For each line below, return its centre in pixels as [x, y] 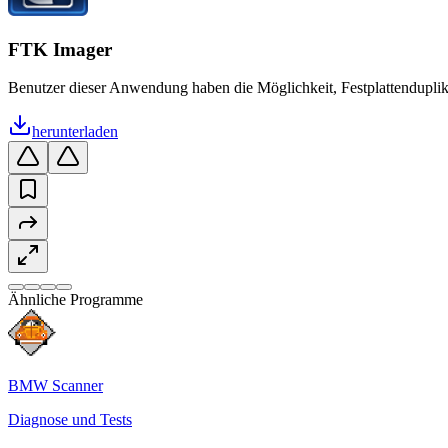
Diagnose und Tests [70, 420]
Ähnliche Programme [75, 300]
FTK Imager [60, 49]
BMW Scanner [55, 386]
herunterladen [75, 132]
